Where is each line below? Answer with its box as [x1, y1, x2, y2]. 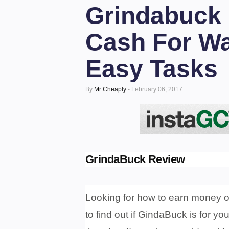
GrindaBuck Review [85, 153, 188, 166]
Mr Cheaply [94, 86, 126, 93]
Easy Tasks [85, 55, 218, 82]
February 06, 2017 [131, 86, 182, 93]
